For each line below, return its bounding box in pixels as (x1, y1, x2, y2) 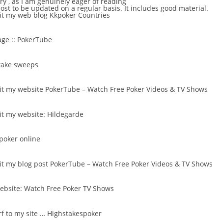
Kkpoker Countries (50, 10, 110, 20)
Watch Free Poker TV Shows (24, 184, 114, 193)
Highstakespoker (47, 208, 102, 218)
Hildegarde (47, 109, 83, 119)
